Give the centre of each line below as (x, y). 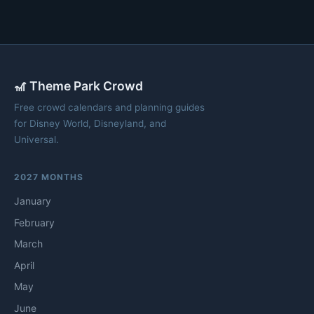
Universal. (36, 139)
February (34, 222)
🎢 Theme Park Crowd (78, 86)
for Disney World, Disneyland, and (90, 123)
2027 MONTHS (49, 177)
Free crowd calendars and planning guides (109, 107)
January (33, 200)
